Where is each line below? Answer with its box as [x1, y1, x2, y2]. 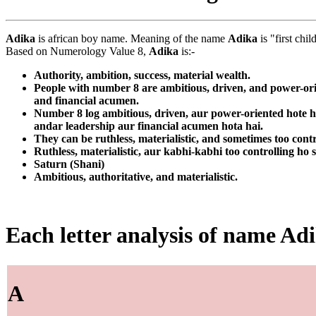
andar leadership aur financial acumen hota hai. [34, 119, 263, 132]
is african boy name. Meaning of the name [35, 32, 228, 44]
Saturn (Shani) [34, 157, 104, 170]
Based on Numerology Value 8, [6, 44, 149, 57]
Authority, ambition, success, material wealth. [34, 68, 250, 81]
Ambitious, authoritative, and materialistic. [34, 170, 238, 183]
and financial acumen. [34, 94, 139, 107]
